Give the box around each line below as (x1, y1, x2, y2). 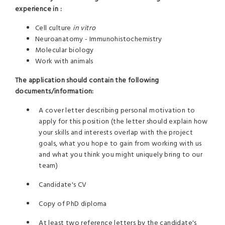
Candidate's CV (39, 179, 87, 191)
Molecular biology (35, 45, 94, 56)
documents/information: (15, 86, 94, 97)
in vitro (73, 23, 96, 34)
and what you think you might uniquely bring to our (39, 149, 203, 161)
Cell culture (35, 23, 73, 34)
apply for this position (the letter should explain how (39, 116, 208, 128)
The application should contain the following (15, 75, 159, 86)
